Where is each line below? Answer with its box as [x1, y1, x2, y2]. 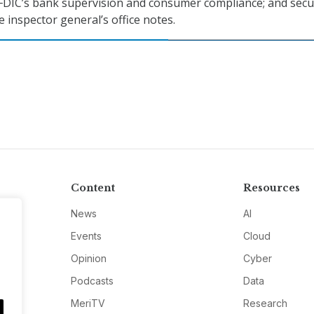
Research [243, 297, 288, 310]
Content [70, 182, 115, 195]
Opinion [70, 252, 107, 265]
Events [70, 230, 102, 243]
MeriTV [70, 297, 105, 310]
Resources [243, 182, 301, 195]
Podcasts [70, 275, 114, 287]
